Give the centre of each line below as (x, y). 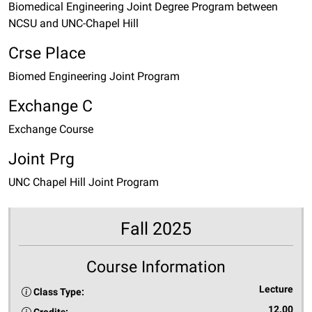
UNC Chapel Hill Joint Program (84, 182)
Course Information (156, 267)
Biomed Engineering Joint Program (94, 76)
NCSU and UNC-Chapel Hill (73, 23)
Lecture (276, 289)
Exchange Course (51, 129)
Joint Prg (41, 159)
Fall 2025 (156, 229)
